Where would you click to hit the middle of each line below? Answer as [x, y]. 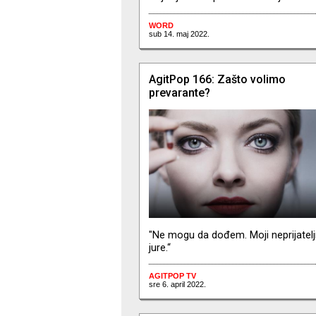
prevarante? [179, 92]
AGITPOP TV [172, 276]
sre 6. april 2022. [177, 285]
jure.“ [159, 247]
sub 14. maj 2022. [179, 34]
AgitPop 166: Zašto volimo [217, 79]
